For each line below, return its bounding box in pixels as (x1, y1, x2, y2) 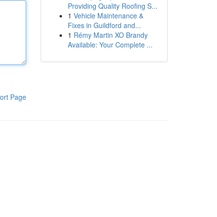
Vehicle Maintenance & (73, 11, 143, 20)
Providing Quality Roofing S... (67, 1, 157, 11)
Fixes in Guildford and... (67, 20, 141, 30)
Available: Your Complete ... (67, 40, 153, 49)
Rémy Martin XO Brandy (73, 30, 148, 40)
